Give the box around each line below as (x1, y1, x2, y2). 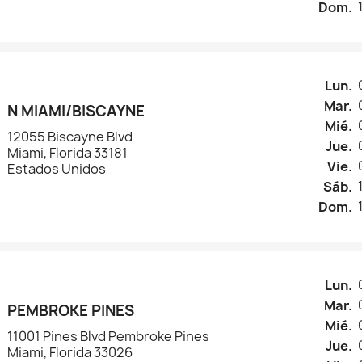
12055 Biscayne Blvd (7, 128, 133, 146)
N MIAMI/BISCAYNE (7, 101, 145, 122)
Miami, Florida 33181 (7, 144, 128, 162)
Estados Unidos (7, 160, 107, 179)
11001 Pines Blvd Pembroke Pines (7, 327, 210, 346)
